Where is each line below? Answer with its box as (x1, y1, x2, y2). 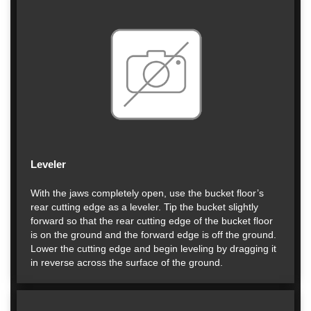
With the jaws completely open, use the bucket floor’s (31, 187, 264, 199)
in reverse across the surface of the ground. (31, 257, 223, 268)
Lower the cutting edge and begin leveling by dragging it (31, 243, 276, 254)
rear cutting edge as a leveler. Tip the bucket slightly (31, 201, 258, 212)
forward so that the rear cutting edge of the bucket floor (31, 215, 273, 226)
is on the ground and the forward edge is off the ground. (31, 229, 276, 240)
